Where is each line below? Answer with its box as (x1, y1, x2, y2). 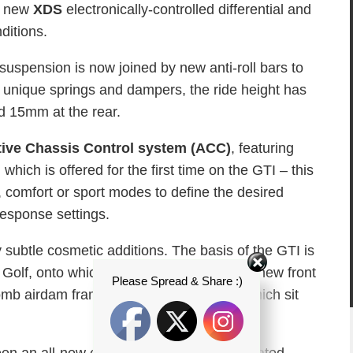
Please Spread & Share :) (111, 273, 243, 288)
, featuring (231, 140, 294, 156)
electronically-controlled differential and (62, 2, 311, 17)
